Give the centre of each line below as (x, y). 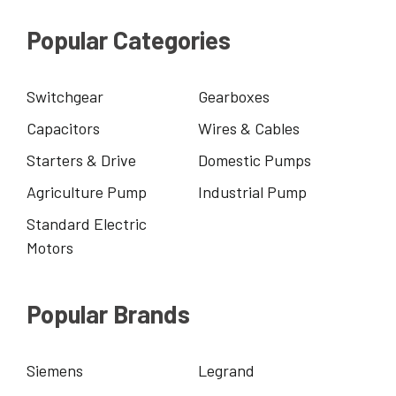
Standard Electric (87, 223)
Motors (50, 247)
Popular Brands (108, 313)
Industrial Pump (253, 191)
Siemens (55, 370)
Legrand (227, 370)
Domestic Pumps (255, 160)
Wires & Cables (249, 128)
